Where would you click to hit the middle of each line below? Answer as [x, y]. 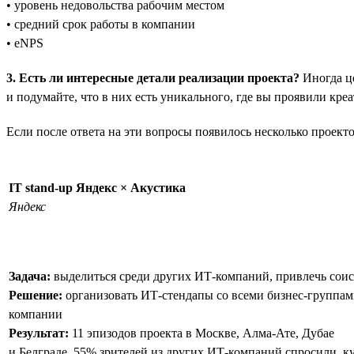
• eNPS [25, 43]
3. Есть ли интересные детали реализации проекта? [153, 77]
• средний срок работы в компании [101, 24]
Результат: [39, 333]
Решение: [36, 295]
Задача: [30, 276]
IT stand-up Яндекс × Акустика [97, 187]
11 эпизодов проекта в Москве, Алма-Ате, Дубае [201, 333]
